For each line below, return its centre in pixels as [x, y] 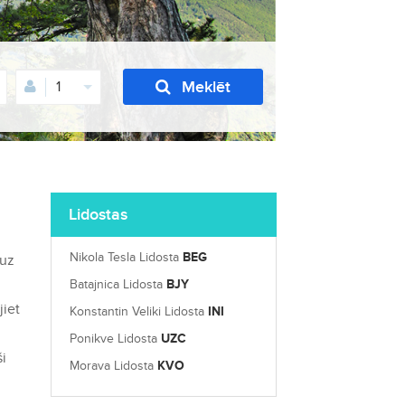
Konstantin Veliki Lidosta [139, 311]
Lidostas [98, 214]
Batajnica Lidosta [118, 284]
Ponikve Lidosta [115, 339]
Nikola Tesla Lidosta [126, 257]
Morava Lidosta [113, 366]
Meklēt [206, 87]
